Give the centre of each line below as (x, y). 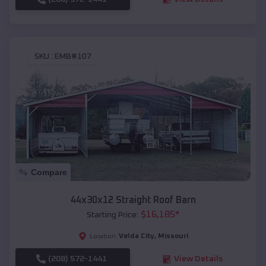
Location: (103, 237)
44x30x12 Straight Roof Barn (133, 200)
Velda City (136, 237)
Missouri (173, 237)
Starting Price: (112, 215)
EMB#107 (73, 57)
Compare (49, 172)
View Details (198, 259)
